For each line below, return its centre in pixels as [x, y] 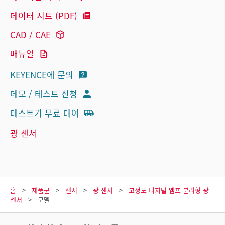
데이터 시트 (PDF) [44, 16]
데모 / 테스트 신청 [44, 94]
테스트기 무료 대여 [45, 113]
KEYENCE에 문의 [42, 75]
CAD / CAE [30, 35]
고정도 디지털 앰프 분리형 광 [169, 190]
